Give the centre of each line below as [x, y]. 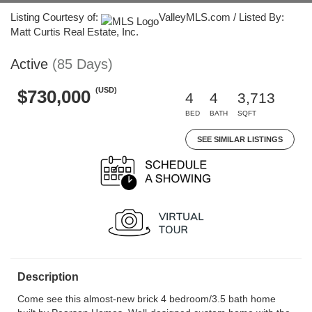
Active [29, 64]
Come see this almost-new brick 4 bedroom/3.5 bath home [147, 299]
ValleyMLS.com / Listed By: [221, 17]
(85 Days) [83, 64]
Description [48, 277]
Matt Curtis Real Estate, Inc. [75, 32]
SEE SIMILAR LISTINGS [240, 139]
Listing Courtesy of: [56, 17]
